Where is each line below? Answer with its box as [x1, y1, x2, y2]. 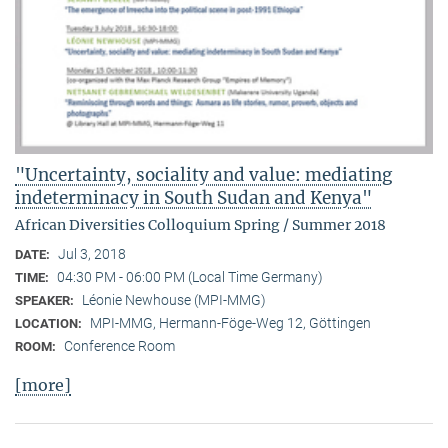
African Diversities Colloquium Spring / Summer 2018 [15, 215, 386, 234]
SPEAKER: [15, 292, 77, 308]
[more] [15, 374, 71, 395]
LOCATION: [15, 315, 85, 331]
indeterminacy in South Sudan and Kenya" [15, 186, 372, 209]
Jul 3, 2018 [58, 245, 126, 262]
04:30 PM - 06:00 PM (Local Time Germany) [57, 268, 323, 285]
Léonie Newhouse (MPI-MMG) [82, 291, 266, 308]
